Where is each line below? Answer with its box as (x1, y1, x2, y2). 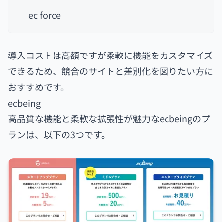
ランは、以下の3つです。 (8, 127, 110, 141)
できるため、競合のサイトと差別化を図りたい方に (8, 64, 213, 77)
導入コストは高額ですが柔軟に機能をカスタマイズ (8, 48, 213, 61)
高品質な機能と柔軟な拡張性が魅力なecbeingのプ (8, 111, 210, 125)
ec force (28, 8, 61, 21)
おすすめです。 (8, 80, 69, 93)
